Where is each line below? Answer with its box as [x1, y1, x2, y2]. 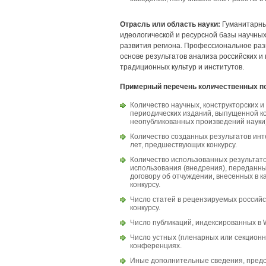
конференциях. [130, 242, 182, 250]
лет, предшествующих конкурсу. [130, 141, 237, 149]
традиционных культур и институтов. [120, 63, 244, 71]
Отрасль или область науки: [120, 20, 220, 28]
